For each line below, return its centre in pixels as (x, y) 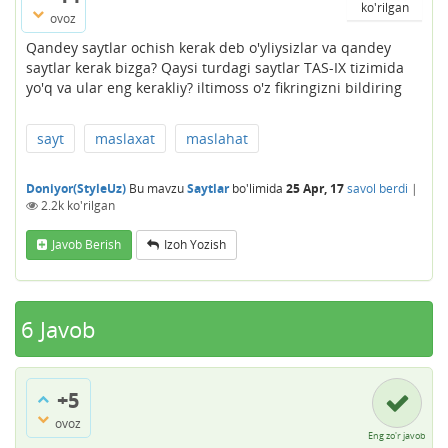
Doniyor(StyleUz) (76, 188)
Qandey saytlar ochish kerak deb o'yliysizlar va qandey (208, 47)
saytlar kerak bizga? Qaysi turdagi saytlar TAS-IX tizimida (215, 67)
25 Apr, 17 (315, 188)
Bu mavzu (158, 188)
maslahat (217, 138)
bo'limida (256, 188)
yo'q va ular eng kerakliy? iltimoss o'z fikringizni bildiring (214, 87)
